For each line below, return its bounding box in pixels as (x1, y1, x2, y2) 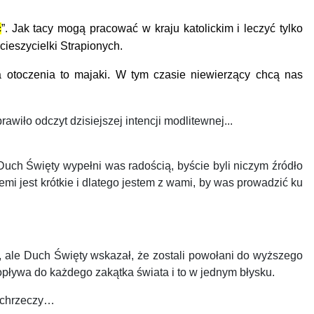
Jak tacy (11, 22, 58, 34)
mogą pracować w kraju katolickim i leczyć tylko (57, 22, 303, 34)
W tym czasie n (115, 69, 198, 81)
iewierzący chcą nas (197, 69, 303, 81)
